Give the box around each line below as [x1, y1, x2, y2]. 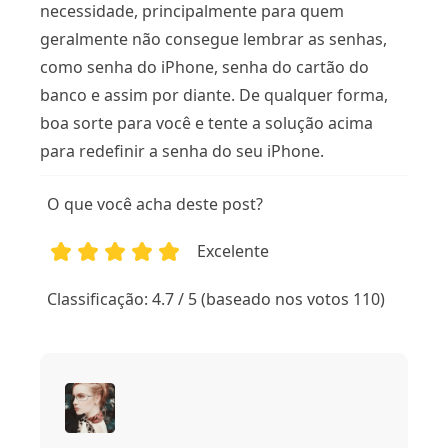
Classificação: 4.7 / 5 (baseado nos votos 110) [47, 287, 386, 310]
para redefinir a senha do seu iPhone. [40, 139, 324, 162]
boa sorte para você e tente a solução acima [40, 111, 373, 134]
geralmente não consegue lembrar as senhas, [40, 27, 387, 50]
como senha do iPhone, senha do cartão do [40, 55, 369, 78]
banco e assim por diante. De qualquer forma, [40, 83, 388, 106]
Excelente [197, 239, 270, 262]
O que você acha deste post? [47, 192, 264, 215]
